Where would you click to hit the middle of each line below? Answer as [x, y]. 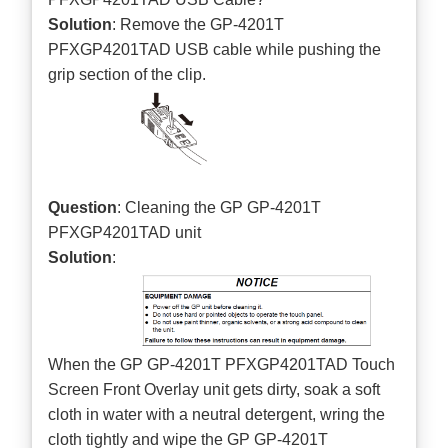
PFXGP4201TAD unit [125, 233]
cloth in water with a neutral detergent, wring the [217, 414]
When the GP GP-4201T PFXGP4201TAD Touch [222, 364]
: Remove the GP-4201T [198, 24]
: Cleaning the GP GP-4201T [219, 208]
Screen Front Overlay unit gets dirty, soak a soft [214, 389]
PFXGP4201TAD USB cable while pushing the [215, 49]
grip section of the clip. [127, 74]
